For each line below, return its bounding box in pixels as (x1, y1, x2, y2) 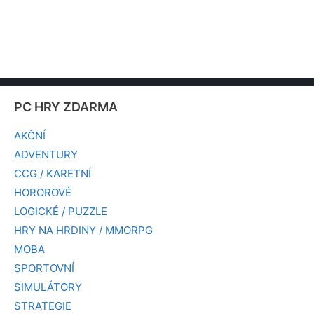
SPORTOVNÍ (14, 261, 74, 275)
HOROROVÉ (14, 186, 71, 200)
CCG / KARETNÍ (14, 167, 91, 181)
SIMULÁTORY (14, 280, 82, 294)
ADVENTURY (14, 148, 78, 162)
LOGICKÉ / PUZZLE (14, 205, 107, 219)
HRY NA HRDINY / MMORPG (14, 224, 153, 238)
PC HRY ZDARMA (14, 100, 118, 115)
